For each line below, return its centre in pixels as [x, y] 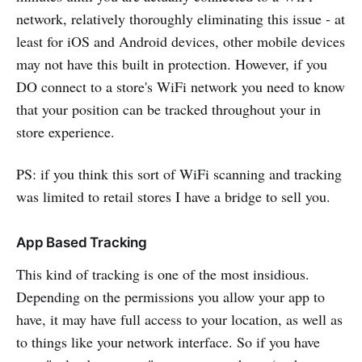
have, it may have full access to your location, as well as [179, 319]
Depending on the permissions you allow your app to [170, 296]
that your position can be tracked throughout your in [168, 109]
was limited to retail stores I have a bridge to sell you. [173, 196]
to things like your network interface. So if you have [168, 341]
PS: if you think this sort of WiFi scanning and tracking [179, 173]
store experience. [65, 131]
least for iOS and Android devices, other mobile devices [181, 41]
